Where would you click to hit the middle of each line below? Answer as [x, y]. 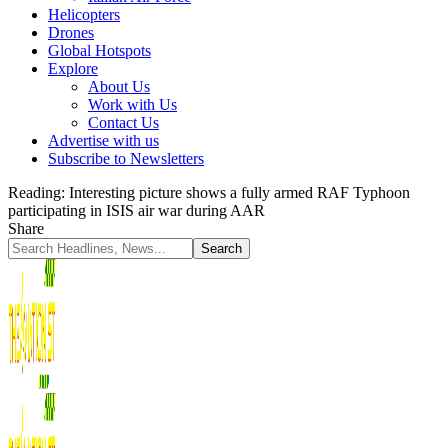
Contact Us [123, 122]
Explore [73, 68]
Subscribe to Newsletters [126, 158]
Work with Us [132, 104]
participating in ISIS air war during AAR [136, 210]
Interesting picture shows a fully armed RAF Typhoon [239, 192]
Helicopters [84, 14]
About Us [119, 86]
